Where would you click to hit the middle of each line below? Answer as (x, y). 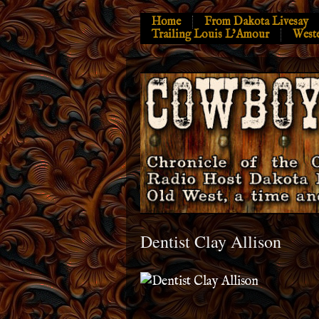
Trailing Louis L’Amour (210, 35)
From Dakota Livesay (256, 22)
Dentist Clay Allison (211, 241)
